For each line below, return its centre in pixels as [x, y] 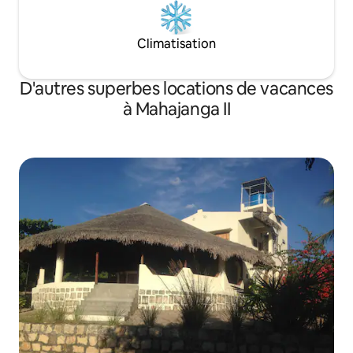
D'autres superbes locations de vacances [176, 89]
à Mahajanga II [176, 110]
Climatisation [176, 44]
